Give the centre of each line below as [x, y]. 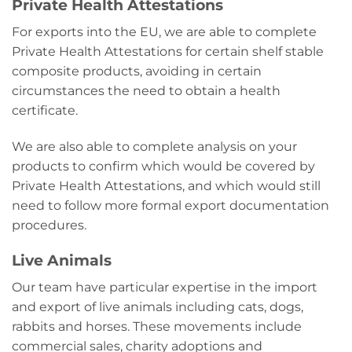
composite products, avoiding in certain [137, 71]
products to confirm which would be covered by [163, 166]
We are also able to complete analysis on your [154, 146]
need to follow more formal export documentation [170, 205]
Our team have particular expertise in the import [165, 288]
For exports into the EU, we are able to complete [164, 31]
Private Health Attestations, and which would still [166, 185]
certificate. [46, 110]
